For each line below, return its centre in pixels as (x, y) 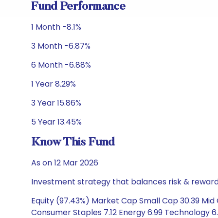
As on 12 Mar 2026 (65, 163)
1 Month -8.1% (56, 27)
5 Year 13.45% (56, 122)
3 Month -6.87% (61, 46)
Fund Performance (78, 7)
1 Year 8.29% (54, 84)
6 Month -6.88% (61, 65)
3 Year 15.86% (56, 103)
